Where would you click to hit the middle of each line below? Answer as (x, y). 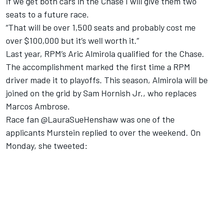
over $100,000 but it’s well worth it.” (73, 41)
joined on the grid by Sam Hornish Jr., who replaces (101, 93)
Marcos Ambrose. (38, 106)
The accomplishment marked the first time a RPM (98, 67)
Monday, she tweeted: (47, 146)
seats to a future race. (47, 14)
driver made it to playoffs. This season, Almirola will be (107, 80)
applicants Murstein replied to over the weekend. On (103, 133)
